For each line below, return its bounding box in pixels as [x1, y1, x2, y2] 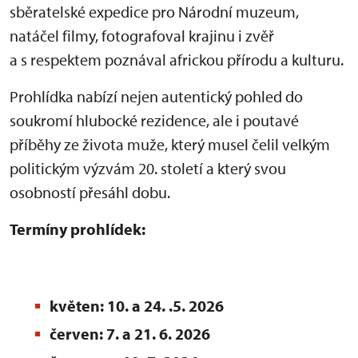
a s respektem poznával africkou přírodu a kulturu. [10, 50, 344, 70]
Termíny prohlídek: [10, 219, 145, 240]
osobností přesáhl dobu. [10, 182, 170, 203]
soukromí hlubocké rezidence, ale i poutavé [10, 110, 299, 131]
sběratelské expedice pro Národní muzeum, [10, 2, 299, 22]
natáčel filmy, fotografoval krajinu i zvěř [10, 26, 274, 46]
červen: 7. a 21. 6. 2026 [50, 324, 210, 344]
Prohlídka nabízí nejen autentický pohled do [10, 86, 303, 107]
